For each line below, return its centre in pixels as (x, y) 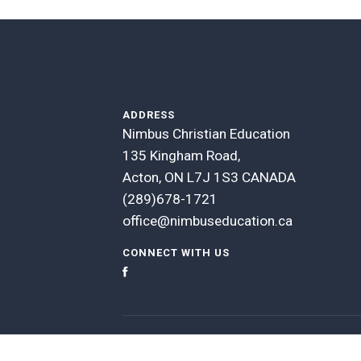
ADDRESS (149, 115)
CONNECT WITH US (176, 253)
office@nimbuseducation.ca (207, 221)
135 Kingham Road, (181, 156)
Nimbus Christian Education (206, 134)
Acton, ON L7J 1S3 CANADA (209, 178)
